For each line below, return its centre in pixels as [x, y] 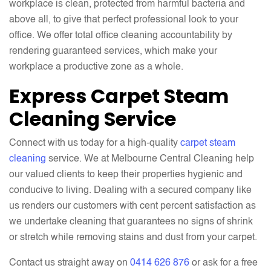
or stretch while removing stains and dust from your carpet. [133, 238]
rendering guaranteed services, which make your [113, 51]
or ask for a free [224, 263]
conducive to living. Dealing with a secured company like [130, 191]
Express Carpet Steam [119, 96]
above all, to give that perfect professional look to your [124, 20]
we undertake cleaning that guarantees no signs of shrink [131, 222]
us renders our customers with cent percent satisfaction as [132, 206]
